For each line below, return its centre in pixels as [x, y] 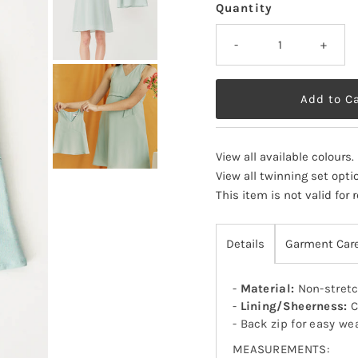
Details [245, 244]
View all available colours [283, 157]
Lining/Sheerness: [294, 306]
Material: [267, 289]
